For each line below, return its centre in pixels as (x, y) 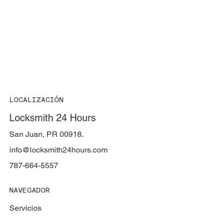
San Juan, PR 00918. (46, 134)
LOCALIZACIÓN (36, 99)
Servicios (25, 208)
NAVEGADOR (29, 190)
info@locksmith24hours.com (58, 150)
